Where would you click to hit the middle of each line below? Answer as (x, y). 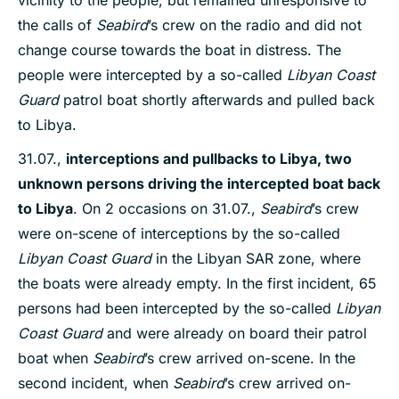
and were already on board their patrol (235, 334)
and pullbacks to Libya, (242, 159)
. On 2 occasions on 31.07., (167, 209)
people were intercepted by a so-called (152, 75)
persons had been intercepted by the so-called (177, 309)
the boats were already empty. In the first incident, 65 (197, 284)
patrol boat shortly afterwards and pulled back (217, 100)
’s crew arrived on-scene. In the (250, 358)
